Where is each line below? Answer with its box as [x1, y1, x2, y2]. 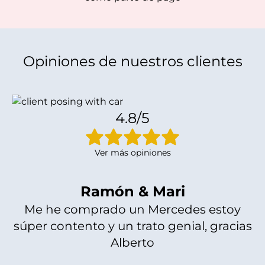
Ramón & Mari [80, 183, 185, 200]
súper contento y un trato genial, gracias [13, 219, 252, 233]
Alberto [111, 235, 154, 250]
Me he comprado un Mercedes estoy [24, 202, 241, 216]
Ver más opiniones [94, 147, 171, 158]
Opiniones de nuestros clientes [22, 53, 243, 70]
